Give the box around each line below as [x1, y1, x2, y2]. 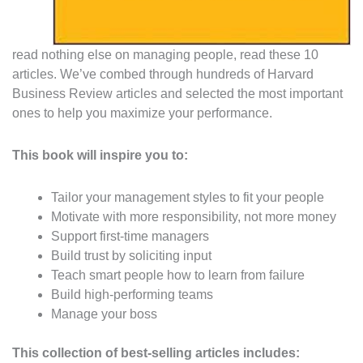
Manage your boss [51, 307, 157, 322]
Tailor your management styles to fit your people [51, 190, 324, 205]
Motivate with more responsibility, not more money [51, 210, 336, 224]
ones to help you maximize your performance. [12, 106, 272, 121]
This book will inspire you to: [12, 148, 188, 163]
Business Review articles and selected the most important [12, 87, 343, 101]
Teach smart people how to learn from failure [51, 268, 305, 283]
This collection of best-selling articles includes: [12, 346, 300, 361]
